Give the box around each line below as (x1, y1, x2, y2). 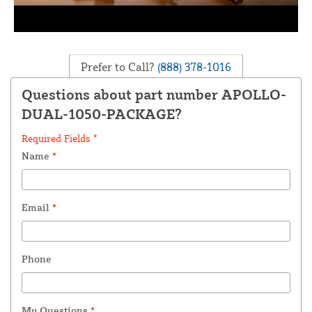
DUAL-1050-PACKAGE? (22, 105, 182, 123)
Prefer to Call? (81, 59, 155, 74)
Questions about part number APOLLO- (22, 86, 286, 104)
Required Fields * (22, 132, 97, 145)
